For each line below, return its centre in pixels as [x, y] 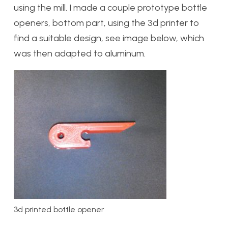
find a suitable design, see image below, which [109, 38]
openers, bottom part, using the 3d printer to [106, 23]
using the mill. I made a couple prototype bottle [110, 7]
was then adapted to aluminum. [80, 53]
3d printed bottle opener [59, 209]
